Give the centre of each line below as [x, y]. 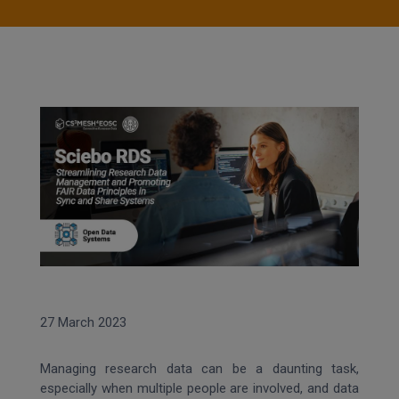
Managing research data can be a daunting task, [199, 369]
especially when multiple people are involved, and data [199, 388]
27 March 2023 [83, 322]
